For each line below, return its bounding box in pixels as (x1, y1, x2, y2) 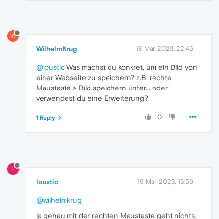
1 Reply (36, 114, 55, 122)
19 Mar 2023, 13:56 (137, 178, 193, 186)
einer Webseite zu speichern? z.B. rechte (36, 73, 172, 82)
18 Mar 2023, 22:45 (136, 45, 193, 53)
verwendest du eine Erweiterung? (36, 94, 148, 103)
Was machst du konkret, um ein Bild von (65, 63, 197, 72)
